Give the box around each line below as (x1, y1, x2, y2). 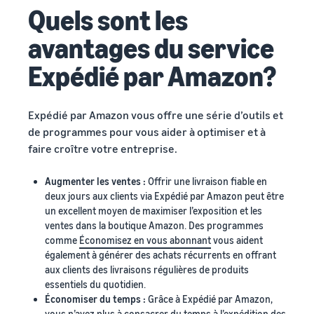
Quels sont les (28, 3, 188, 36)
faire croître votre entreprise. (28, 142, 177, 156)
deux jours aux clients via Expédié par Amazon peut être (45, 190, 284, 202)
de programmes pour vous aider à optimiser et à (28, 125, 266, 139)
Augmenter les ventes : (45, 175, 148, 187)
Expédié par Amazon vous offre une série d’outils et (28, 108, 283, 122)
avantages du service (28, 31, 274, 64)
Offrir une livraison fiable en (148, 175, 267, 187)
